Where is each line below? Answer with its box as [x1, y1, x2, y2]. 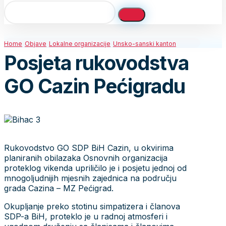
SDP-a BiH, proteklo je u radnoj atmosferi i [4, 211, 167, 221]
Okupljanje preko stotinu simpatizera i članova [4, 201, 180, 211]
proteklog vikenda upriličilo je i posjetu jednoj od [4, 162, 187, 173]
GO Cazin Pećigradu [4, 74, 185, 98]
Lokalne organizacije [49, 40, 110, 47]
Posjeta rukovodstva [4, 51, 189, 75]
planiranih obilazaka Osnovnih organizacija [4, 152, 167, 163]
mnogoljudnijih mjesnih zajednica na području [4, 173, 177, 183]
